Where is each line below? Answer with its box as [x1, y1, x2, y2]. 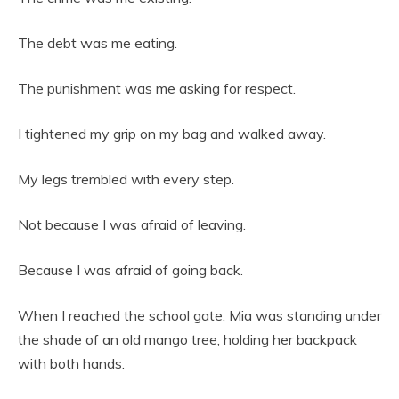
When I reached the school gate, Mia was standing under [18, 305, 381, 324]
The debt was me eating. [18, 33, 177, 52]
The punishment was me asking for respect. [18, 78, 296, 97]
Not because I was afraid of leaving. [18, 215, 246, 233]
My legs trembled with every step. [18, 169, 234, 188]
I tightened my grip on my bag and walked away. [18, 124, 326, 142]
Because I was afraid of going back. [18, 260, 243, 279]
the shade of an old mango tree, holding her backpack [18, 330, 357, 348]
